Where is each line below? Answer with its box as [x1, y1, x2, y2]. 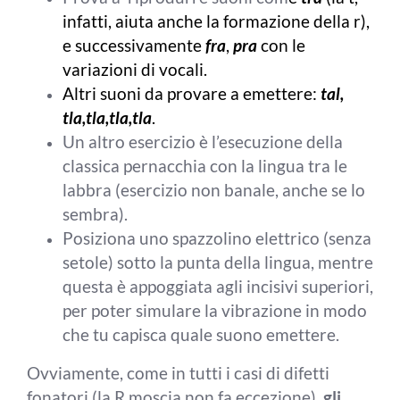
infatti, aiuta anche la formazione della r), [62, 11, 370, 31]
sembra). [62, 204, 128, 224]
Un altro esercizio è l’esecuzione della [62, 131, 343, 152]
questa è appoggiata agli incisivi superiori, [62, 276, 373, 296]
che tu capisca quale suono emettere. [62, 324, 339, 345]
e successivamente [62, 35, 205, 55]
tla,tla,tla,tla [62, 107, 152, 128]
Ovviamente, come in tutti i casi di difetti [27, 362, 329, 383]
